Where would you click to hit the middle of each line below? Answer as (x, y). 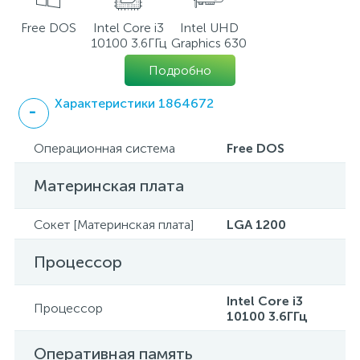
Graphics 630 (209, 43)
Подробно (180, 70)
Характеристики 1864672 (134, 103)
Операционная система (104, 148)
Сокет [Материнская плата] (114, 225)
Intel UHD (209, 28)
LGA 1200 (256, 225)
